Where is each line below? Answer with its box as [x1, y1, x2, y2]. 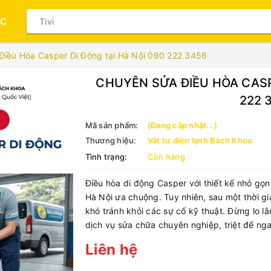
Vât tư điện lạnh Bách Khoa [147, 135, 252, 145]
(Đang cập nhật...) [147, 120, 218, 130]
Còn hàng [147, 152, 185, 162]
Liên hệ [85, 241, 138, 258]
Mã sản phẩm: [85, 120, 139, 130]
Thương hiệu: [85, 135, 137, 145]
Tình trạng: [85, 152, 128, 162]
